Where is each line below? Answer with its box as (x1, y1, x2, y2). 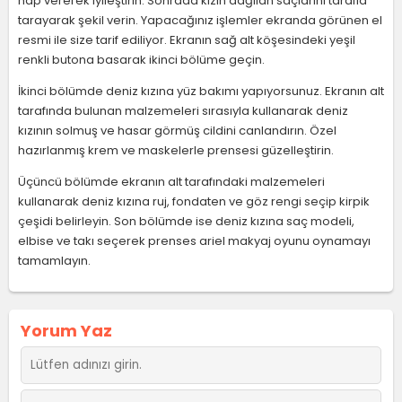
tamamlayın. (18, 252, 91, 269)
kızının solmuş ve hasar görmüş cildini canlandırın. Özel (18, 122, 336, 139)
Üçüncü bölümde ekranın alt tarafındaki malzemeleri (18, 173, 325, 190)
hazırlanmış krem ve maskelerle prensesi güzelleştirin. (18, 142, 336, 159)
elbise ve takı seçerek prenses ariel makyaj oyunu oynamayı (18, 232, 371, 249)
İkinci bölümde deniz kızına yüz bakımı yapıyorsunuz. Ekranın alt (18, 83, 384, 100)
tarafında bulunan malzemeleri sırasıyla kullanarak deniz (18, 102, 348, 119)
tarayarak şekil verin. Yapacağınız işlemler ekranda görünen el (18, 12, 382, 29)
